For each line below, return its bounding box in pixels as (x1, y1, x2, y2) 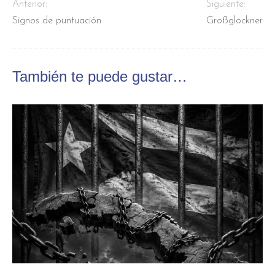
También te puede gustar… (12, 68, 187, 85)
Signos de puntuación (12, 15, 101, 26)
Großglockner (206, 15, 263, 26)
